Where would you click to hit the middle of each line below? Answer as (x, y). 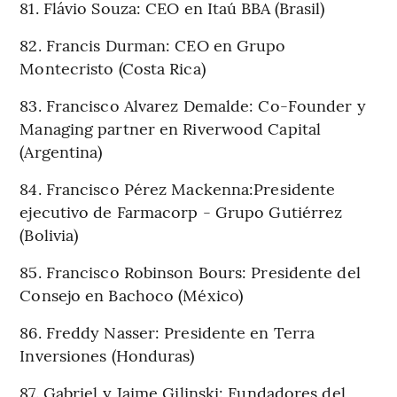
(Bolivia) (49, 234)
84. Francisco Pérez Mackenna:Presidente (178, 188)
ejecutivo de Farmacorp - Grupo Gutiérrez (181, 211)
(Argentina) (61, 151)
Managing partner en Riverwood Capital (171, 128)
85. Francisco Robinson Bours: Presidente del (190, 271)
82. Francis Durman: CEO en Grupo (153, 44)
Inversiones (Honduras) (107, 354)
